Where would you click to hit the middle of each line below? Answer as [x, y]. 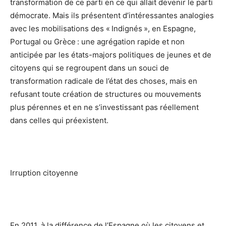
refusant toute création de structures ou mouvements [106, 94]
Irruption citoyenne [44, 173]
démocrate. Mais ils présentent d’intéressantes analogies [112, 16]
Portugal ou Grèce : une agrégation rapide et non [97, 42]
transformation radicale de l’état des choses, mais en [104, 81]
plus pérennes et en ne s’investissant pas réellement [104, 107]
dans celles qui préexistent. [59, 121]
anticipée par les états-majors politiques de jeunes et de [111, 55]
